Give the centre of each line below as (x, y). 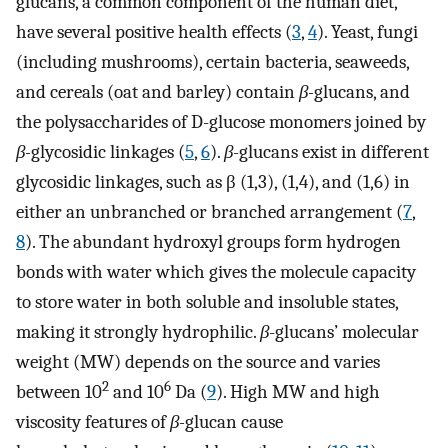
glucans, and (362, 92)
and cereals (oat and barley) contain (157, 92)
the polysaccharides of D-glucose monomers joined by (221, 122)
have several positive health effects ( (154, 32)
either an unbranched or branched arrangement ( (209, 212)
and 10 (136, 392)
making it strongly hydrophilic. (138, 332)
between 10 (59, 392)
